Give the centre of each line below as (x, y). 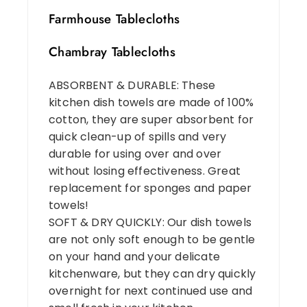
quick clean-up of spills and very (138, 137)
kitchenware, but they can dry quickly (152, 274)
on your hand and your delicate (134, 257)
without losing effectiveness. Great (145, 171)
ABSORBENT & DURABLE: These (132, 86)
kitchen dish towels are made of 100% (151, 103)
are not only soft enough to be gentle (152, 240)
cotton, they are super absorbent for (151, 120)
